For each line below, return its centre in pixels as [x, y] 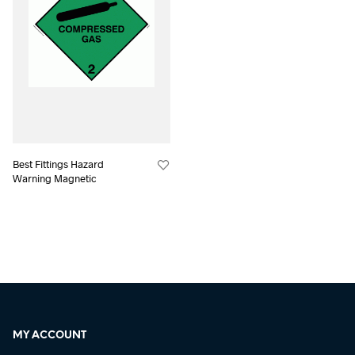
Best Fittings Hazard [59, 164]
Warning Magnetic [55, 178]
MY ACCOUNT [50, 335]
